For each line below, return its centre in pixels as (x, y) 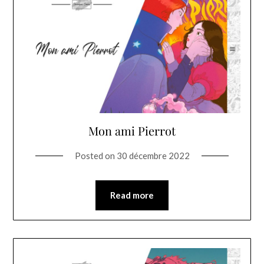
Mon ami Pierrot (132, 130)
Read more (132, 195)
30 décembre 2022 (153, 155)
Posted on (95, 155)
